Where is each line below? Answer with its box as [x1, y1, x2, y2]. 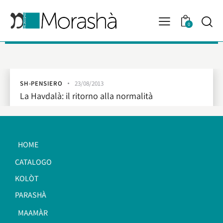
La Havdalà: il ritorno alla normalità [20, 90, 153, 102]
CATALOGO [15, 157, 52, 168]
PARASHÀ [15, 190, 46, 201]
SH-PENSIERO [20, 79, 63, 88]
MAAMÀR [18, 207, 48, 218]
